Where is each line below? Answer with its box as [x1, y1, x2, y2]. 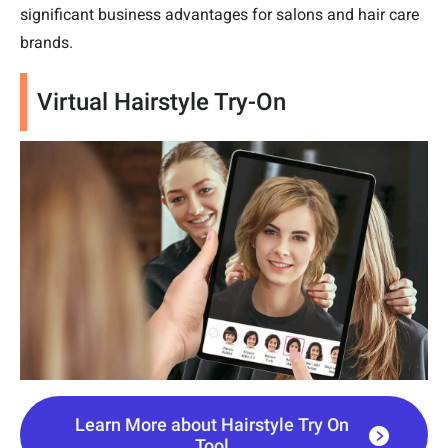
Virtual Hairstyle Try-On [37, 88, 286, 117]
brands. [20, 33, 73, 53]
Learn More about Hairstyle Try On [74, 413, 349, 435]
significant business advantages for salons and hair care [20, 5, 419, 25]
